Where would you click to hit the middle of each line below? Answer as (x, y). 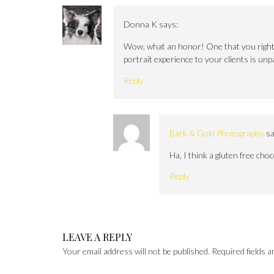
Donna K (141, 24)
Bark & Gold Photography (217, 133)
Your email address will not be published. (136, 251)
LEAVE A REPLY (97, 237)
